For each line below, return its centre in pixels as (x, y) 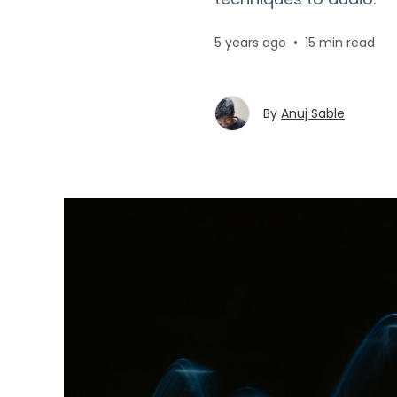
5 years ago (250, 43)
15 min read (340, 43)
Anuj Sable (313, 113)
